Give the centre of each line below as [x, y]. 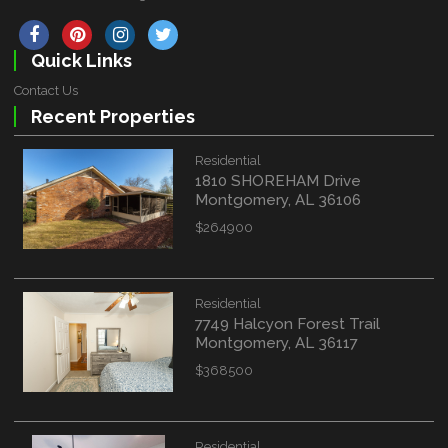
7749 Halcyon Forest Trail [288, 323]
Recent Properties [112, 116]
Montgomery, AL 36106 [278, 199]
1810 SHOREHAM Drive [278, 180]
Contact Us [46, 90]
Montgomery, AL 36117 [277, 342]
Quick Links [81, 60]
